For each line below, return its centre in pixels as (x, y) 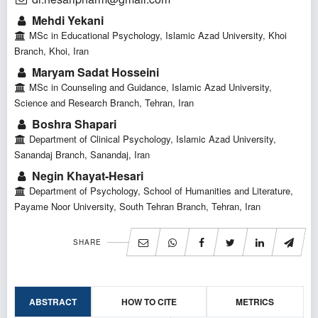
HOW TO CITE (149, 302)
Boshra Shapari (72, 124)
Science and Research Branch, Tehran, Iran (104, 103)
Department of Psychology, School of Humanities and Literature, (159, 191)
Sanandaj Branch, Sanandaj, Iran (82, 155)
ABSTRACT (53, 302)
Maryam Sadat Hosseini (94, 72)
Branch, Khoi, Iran (51, 51)
